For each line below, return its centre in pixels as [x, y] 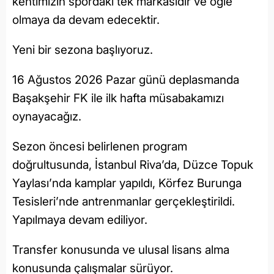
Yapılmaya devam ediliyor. [80, 220]
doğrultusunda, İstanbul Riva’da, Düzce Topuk [133, 165]
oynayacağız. [47, 117]
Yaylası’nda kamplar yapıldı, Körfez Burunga [127, 183]
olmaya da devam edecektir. [86, 20]
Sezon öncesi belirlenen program [100, 147]
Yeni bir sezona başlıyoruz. [83, 50]
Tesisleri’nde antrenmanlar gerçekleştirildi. [124, 202]
